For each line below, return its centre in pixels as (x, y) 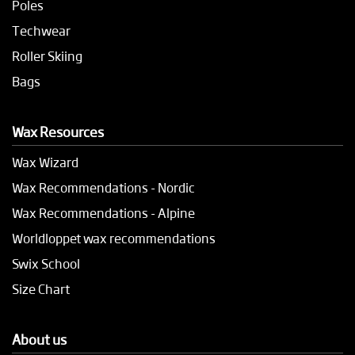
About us (39, 339)
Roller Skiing (47, 55)
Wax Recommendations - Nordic (103, 187)
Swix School (46, 263)
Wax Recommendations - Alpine (103, 212)
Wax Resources (58, 131)
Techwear (41, 30)
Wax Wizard (45, 162)
